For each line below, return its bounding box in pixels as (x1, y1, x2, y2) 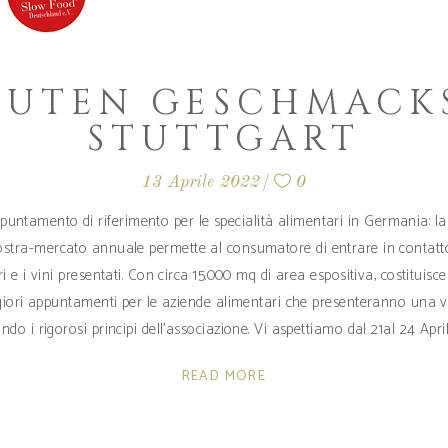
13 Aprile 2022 (142, 174, 261, 192)
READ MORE (181, 365, 267, 389)
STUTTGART (87, 116, 361, 164)
